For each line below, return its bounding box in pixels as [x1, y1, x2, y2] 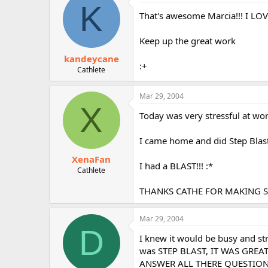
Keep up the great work [139, 35, 236, 47]
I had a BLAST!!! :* [139, 159, 213, 172]
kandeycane [63, 52, 119, 65]
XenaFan [72, 153, 111, 165]
